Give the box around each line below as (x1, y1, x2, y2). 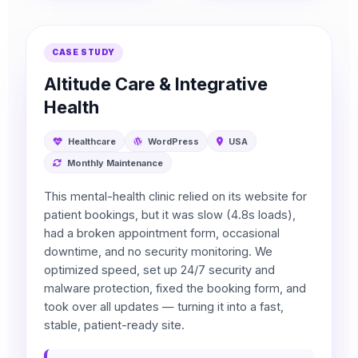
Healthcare (65, 135, 116, 147)
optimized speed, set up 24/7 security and (43, 263, 275, 278)
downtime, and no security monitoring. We (43, 245, 272, 260)
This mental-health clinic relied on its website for (43, 189, 307, 205)
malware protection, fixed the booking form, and (43, 281, 306, 296)
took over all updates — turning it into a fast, (43, 300, 284, 315)
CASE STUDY (51, 47, 116, 58)
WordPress (145, 135, 199, 147)
